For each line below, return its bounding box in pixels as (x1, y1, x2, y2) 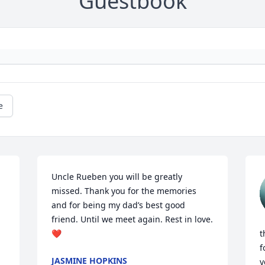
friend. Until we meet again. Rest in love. (51, 214, 214, 225)
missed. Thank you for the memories (51, 185, 197, 197)
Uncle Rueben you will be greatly (51, 171, 183, 183)
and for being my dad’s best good (51, 199, 186, 211)
